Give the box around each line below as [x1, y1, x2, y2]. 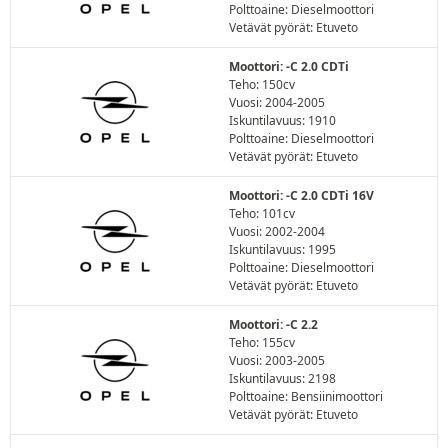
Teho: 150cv [229, 76, 295, 93]
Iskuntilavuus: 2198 [229, 370, 336, 387]
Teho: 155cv [229, 334, 295, 351]
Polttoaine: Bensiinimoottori [229, 388, 383, 405]
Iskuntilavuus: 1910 [229, 112, 336, 129]
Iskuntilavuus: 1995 [229, 241, 336, 258]
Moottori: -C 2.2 [229, 316, 318, 333]
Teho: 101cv [229, 205, 295, 222]
